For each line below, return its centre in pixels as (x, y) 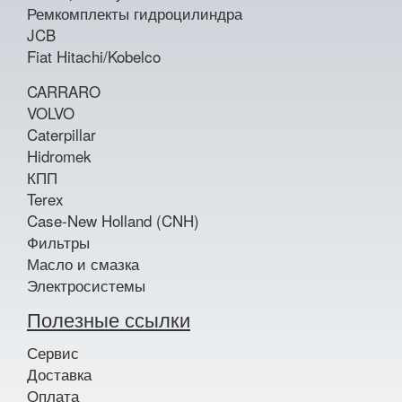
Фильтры (58, 242)
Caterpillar (61, 134)
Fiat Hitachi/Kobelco (94, 56)
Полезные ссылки (109, 319)
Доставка (59, 374)
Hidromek (59, 156)
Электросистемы (86, 285)
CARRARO (64, 91)
